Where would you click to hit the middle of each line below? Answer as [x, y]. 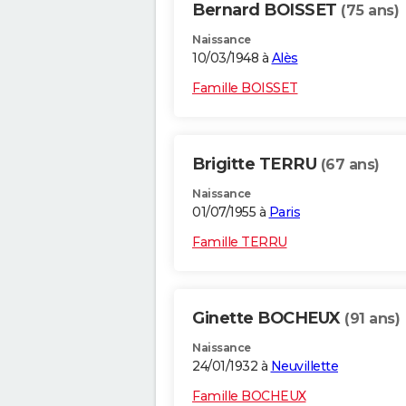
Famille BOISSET [245, 88]
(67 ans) [350, 165]
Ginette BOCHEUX [268, 319]
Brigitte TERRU [256, 164]
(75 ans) [370, 11]
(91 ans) [372, 319]
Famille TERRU [240, 242]
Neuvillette [304, 367]
